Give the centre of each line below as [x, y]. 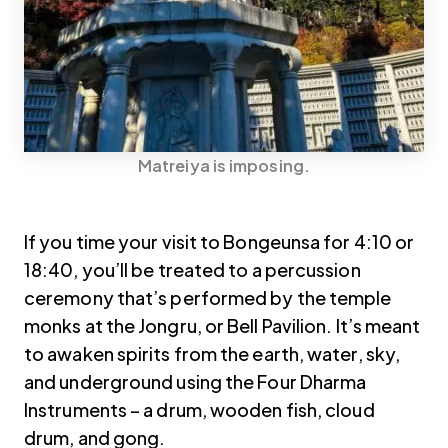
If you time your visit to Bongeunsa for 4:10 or [219, 241]
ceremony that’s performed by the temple [208, 297]
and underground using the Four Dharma [195, 381]
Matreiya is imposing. [224, 165]
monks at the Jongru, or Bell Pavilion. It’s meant [222, 325]
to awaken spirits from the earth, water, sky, [212, 353]
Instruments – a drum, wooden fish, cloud [199, 409]
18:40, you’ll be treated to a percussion [192, 269]
